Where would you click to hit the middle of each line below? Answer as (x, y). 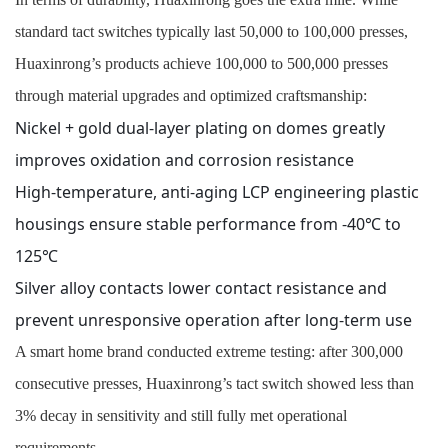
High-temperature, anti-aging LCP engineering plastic (217, 192)
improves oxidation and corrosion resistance (184, 160)
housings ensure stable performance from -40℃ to (208, 224)
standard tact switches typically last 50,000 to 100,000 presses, (211, 32)
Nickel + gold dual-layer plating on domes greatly (200, 128)
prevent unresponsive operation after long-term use (213, 320)
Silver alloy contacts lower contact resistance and (201, 288)
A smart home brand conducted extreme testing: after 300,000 (209, 352)
